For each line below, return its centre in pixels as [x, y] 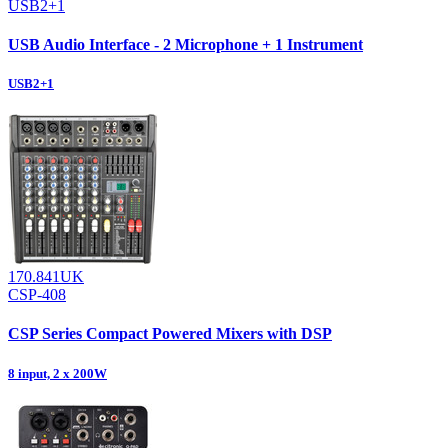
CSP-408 [37, 295]
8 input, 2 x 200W [57, 373]
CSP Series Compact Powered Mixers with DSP [170, 334]
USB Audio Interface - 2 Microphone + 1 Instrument [185, 44]
